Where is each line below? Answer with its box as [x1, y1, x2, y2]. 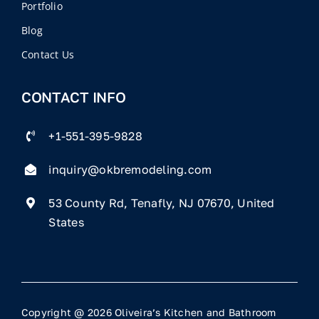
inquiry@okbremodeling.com [48, 162, 212, 177]
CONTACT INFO [21, 88, 126, 105]
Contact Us [21, 47, 75, 61]
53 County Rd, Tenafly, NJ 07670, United [48, 195, 275, 210]
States [48, 214, 84, 229]
